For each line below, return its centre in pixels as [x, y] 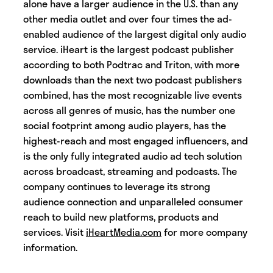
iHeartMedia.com [124, 232]
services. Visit [55, 232]
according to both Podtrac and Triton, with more [131, 65]
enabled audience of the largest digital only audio [135, 34]
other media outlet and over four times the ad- [128, 19]
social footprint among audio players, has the [125, 126]
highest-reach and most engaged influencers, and [136, 141]
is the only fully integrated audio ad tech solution [133, 156]
